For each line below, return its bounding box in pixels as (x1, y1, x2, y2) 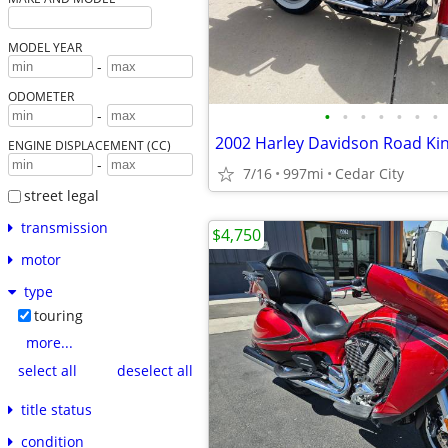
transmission (20, 217, 108, 237)
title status (20, 399, 92, 419)
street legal (23, 186, 99, 206)
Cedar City (335, 164, 404, 183)
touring (33, 305, 83, 325)
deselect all (116, 361, 193, 381)
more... (25, 332, 73, 352)
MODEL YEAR (7, 39, 82, 56)
